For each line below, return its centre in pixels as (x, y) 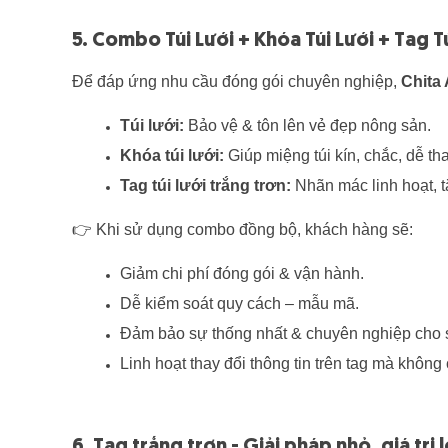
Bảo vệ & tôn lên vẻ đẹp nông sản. (307, 126)
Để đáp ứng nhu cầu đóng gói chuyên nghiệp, (236, 82)
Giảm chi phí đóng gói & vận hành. (242, 274)
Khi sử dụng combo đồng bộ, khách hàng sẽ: (252, 230)
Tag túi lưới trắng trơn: (205, 186)
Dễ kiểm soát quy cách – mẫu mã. (239, 304)
